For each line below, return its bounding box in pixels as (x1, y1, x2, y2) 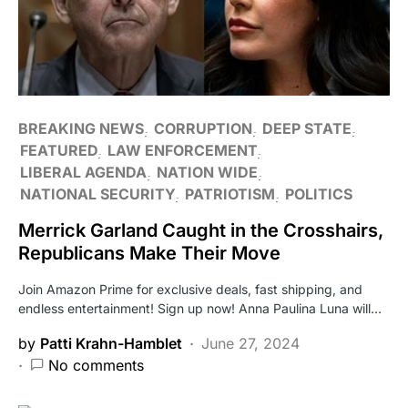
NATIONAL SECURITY (20, 184, 175, 203)
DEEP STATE (262, 118, 352, 138)
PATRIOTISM (185, 184, 275, 203)
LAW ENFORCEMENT (107, 140, 257, 159)
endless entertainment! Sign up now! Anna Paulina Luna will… (18, 300, 382, 316)
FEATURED (20, 140, 97, 159)
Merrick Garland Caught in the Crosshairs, (18, 219, 383, 241)
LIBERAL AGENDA (20, 162, 147, 181)
